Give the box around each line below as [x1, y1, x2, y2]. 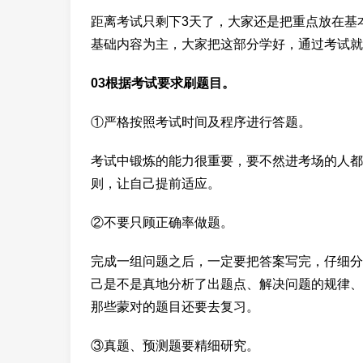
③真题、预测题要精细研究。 [91, 338, 259, 352]
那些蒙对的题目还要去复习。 [91, 299, 259, 314]
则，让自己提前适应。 [91, 176, 220, 190]
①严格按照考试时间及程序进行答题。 [91, 114, 311, 129]
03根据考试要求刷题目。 [91, 75, 235, 90]
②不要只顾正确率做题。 [91, 215, 233, 229]
